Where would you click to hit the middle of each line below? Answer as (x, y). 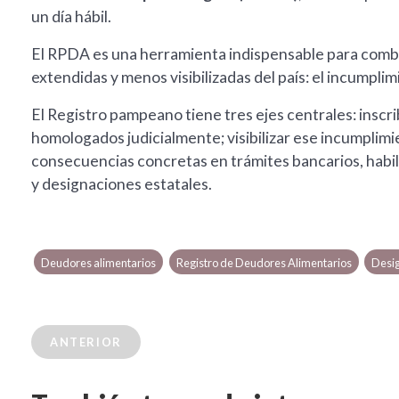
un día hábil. (71, 17)
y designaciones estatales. (122, 184)
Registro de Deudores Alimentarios (264, 263)
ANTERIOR (86, 342)
